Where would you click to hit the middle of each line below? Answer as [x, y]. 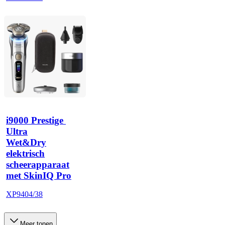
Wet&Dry [26, 142]
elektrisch [25, 153]
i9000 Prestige [35, 120]
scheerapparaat [38, 164]
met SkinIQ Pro [39, 175]
